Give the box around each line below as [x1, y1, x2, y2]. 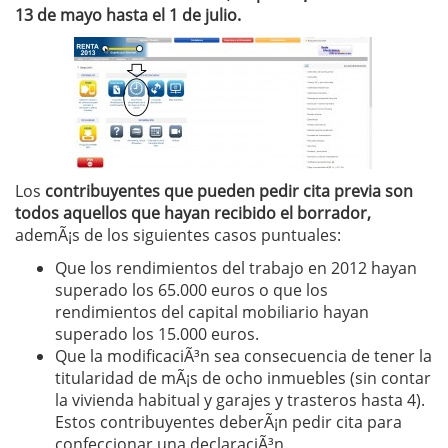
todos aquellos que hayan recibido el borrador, [15, 202, 371, 224]
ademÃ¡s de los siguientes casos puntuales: [15, 224, 341, 246]
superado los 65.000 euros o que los [55, 279, 328, 301]
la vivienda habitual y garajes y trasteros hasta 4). [55, 389, 425, 411]
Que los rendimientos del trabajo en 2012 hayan [55, 257, 417, 279]
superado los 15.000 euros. [55, 323, 259, 345]
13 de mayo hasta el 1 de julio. [15, 4, 241, 26]
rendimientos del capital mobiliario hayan [55, 301, 369, 323]
